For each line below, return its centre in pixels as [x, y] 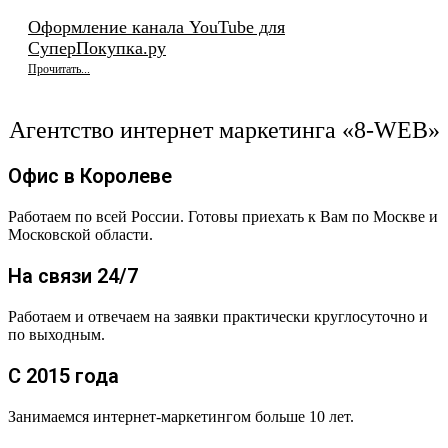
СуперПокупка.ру [97, 48]
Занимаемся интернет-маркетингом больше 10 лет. [181, 417]
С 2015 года [63, 376]
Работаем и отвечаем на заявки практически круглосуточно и [218, 317]
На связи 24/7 [73, 276]
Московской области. [80, 235]
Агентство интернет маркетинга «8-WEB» [224, 130]
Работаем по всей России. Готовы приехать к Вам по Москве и [223, 217]
